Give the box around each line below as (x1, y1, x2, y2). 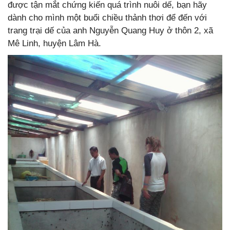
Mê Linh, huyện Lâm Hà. (8, 38, 101, 48)
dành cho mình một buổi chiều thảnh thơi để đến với (8, 12, 207, 23)
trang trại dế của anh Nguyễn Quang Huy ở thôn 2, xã (8, 25, 213, 35)
